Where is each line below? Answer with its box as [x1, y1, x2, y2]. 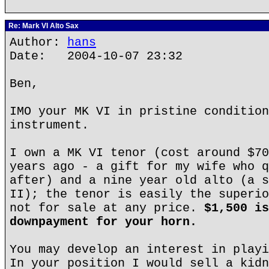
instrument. [10, 118, 89, 132]
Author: [10, 35, 67, 49]
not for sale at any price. [10, 201, 204, 215]
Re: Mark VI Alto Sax [7, 22, 79, 30]
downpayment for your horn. [10, 215, 197, 229]
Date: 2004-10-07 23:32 [10, 49, 183, 63]
